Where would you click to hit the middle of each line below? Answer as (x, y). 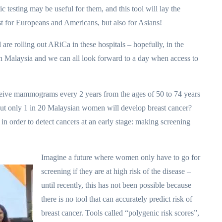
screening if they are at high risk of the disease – (116, 171)
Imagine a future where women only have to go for (121, 157)
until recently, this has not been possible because (116, 185)
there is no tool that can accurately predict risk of (117, 199)
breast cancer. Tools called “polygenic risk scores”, (120, 213)
